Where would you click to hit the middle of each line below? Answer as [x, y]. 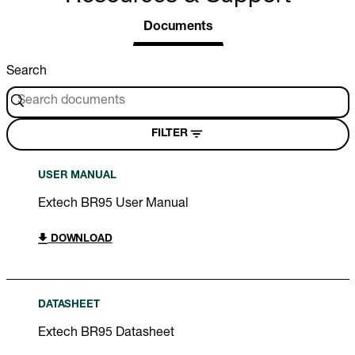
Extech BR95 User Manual [113, 204]
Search [27, 72]
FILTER [169, 134]
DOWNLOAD [80, 239]
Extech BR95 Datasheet [106, 333]
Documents [178, 27]
